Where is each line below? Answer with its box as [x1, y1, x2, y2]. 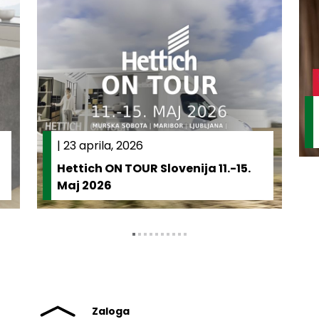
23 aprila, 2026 [63, 137, 143, 154]
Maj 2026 [57, 177, 112, 194]
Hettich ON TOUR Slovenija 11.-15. [57, 159, 251, 177]
